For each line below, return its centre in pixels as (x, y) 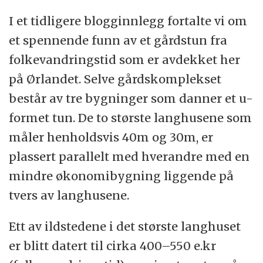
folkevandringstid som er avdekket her (125, 60)
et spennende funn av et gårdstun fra (118, 41)
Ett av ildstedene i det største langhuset (125, 227)
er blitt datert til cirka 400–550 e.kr (113, 246)
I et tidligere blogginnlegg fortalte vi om (128, 21)
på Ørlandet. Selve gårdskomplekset (115, 79)
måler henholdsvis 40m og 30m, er (111, 137)
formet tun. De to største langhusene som (131, 118)
